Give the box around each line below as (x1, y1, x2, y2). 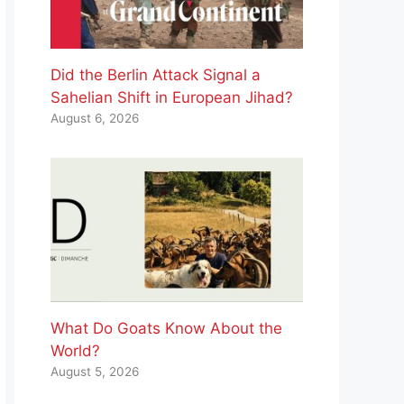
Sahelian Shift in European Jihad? (50, 88, 293, 107)
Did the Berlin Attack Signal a (50, 66, 261, 85)
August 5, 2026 (50, 364, 139, 380)
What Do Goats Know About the (50, 319, 282, 338)
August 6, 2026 (50, 111, 139, 126)
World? (50, 342, 100, 361)
